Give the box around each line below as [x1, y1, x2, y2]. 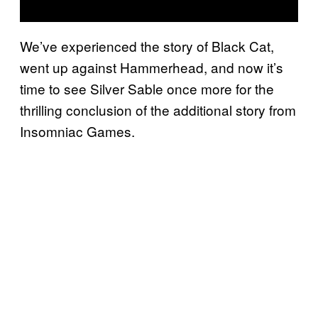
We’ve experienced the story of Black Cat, [20, 35, 274, 55]
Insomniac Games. [20, 121, 135, 141]
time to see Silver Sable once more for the [20, 78, 274, 98]
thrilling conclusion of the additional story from [20, 99, 296, 119]
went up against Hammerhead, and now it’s [20, 57, 283, 77]
